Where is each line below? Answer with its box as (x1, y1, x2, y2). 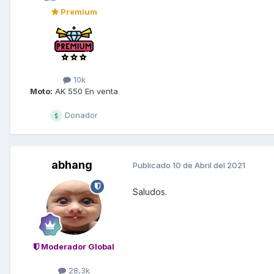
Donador (62, 109, 98, 120)
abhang (51, 158, 92, 171)
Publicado (133, 160, 172, 171)
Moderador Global (39, 241, 114, 251)
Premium (58, 6, 97, 17)
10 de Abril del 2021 (172, 160, 245, 171)
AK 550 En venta (53, 86, 118, 96)
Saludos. (133, 186, 167, 197)
